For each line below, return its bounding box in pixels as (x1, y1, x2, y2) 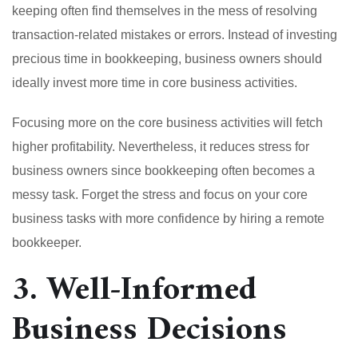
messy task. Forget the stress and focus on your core (12, 187, 308, 201)
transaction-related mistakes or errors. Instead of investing (12, 27, 337, 42)
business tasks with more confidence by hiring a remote (12, 211, 324, 225)
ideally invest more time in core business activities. (12, 75, 297, 89)
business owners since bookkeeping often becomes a (12, 163, 315, 177)
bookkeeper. (12, 235, 82, 249)
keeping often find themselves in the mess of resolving (12, 3, 317, 18)
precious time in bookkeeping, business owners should (12, 51, 322, 66)
